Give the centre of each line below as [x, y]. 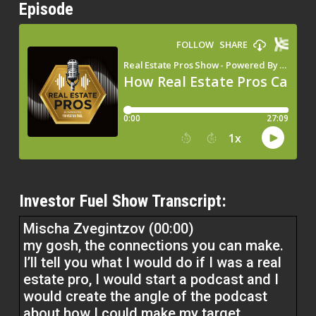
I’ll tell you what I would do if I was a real [152, 262]
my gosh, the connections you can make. [153, 245]
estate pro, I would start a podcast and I [151, 279]
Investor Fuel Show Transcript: [122, 201]
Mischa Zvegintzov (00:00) [108, 228]
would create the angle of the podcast [145, 296]
